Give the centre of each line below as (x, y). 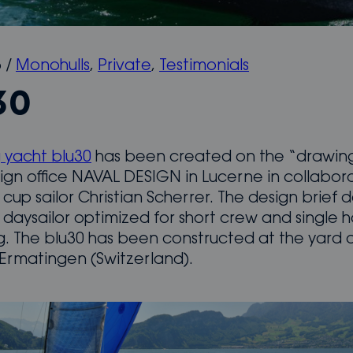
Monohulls (53, 67)
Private (124, 67)
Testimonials (204, 67)
